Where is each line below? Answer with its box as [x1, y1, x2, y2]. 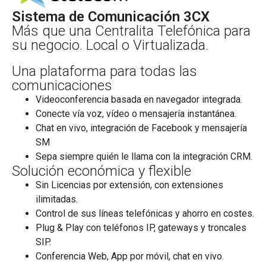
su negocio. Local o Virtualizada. [12, 36, 208, 53]
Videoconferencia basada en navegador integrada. [36, 93, 242, 105]
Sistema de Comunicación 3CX [12, 8, 210, 25]
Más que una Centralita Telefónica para [12, 22, 251, 39]
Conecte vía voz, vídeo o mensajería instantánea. [36, 107, 236, 119]
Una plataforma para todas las [12, 62, 197, 80]
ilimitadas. [36, 193, 78, 205]
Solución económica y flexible [12, 162, 191, 179]
